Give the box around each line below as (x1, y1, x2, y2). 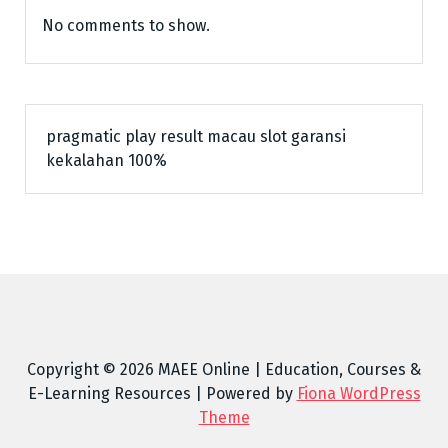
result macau (160, 127, 256, 146)
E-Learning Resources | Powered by (27, 384, 297, 403)
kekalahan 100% (46, 151, 167, 170)
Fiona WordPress (296, 384, 421, 403)
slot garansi (260, 127, 346, 146)
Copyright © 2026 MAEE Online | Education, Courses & (27, 360, 421, 379)
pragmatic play (46, 127, 156, 146)
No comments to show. (42, 16, 210, 35)
